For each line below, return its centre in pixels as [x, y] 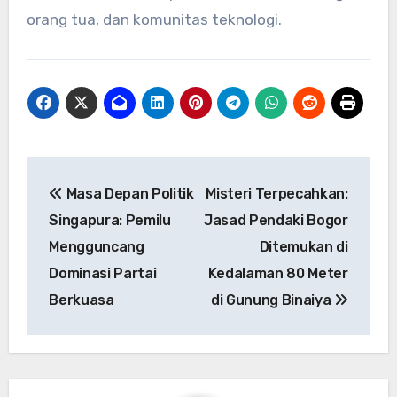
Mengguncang [97, 246]
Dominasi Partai [103, 273]
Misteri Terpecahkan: [277, 193]
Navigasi [85, 174]
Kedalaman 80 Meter [278, 273]
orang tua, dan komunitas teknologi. [154, 20]
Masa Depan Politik [128, 193]
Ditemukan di [304, 246]
